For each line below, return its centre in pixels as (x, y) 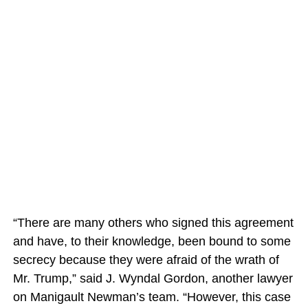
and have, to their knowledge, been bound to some (152, 241)
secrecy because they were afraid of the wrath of (146, 260)
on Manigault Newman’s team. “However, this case (152, 297)
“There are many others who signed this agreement (153, 222)
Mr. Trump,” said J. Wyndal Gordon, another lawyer (153, 278)
